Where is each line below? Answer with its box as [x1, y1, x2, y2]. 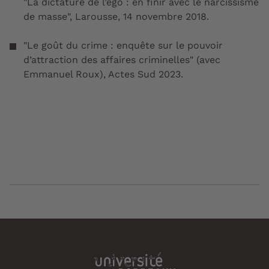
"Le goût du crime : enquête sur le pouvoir [23, 40, 223, 52]
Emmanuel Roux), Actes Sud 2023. [23, 68, 183, 80]
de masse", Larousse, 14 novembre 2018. [23, 11, 212, 23]
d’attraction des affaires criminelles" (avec [23, 54, 220, 66]
